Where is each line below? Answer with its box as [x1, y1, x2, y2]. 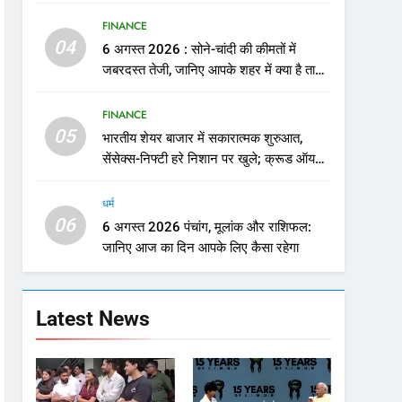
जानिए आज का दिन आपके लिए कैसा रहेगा [101, 240, 299, 256]
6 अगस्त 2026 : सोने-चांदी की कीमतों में [101, 41, 296, 57]
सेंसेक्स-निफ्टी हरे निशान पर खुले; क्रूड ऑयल [101, 151, 324, 167]
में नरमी [101, 171, 137, 188]
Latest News [36, 306, 151, 331]
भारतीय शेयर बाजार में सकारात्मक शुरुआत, [101, 130, 302, 146]
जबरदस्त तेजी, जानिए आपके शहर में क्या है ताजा [101, 62, 328, 78]
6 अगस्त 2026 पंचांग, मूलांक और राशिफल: [101, 219, 311, 235]
